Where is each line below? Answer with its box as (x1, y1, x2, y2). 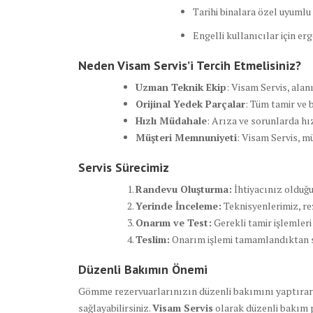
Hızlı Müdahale (136, 114, 207, 128)
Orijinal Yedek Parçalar (136, 97, 245, 111)
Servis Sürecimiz (78, 159, 169, 176)
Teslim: (136, 233, 170, 247)
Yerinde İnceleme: (136, 199, 221, 213)
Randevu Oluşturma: (136, 182, 232, 196)
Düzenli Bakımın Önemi (78, 261, 208, 278)
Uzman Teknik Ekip (136, 80, 226, 94)
